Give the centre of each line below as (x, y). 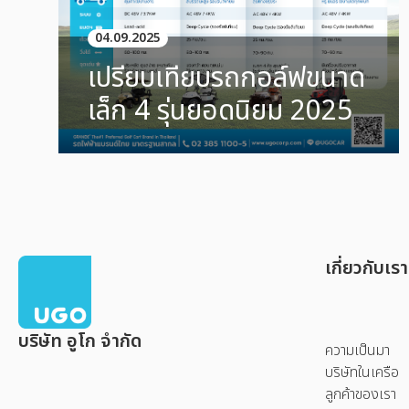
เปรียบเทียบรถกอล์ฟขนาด (226, 79)
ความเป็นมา (357, 351)
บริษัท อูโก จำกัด (80, 342)
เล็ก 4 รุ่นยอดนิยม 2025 (220, 112)
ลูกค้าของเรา (361, 395)
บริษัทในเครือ (362, 373)
